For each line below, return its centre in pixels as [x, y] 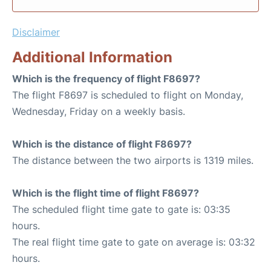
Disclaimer [36, 32]
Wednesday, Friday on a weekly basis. [99, 111]
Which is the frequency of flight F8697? [106, 79]
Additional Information [92, 57]
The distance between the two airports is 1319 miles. [133, 160]
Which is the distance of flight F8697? [102, 144]
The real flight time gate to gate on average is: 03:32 [134, 242]
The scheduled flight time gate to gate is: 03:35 [121, 209]
